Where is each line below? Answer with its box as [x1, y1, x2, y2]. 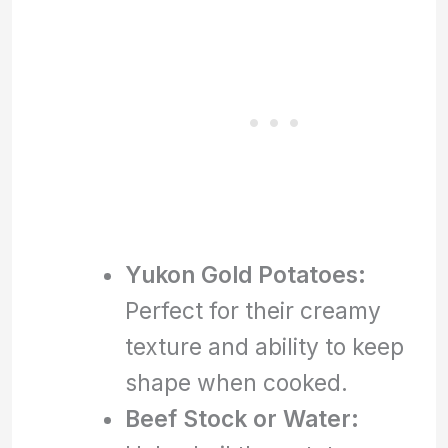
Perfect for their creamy [124, 296, 381, 324]
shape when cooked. [124, 368, 348, 396]
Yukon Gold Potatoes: [124, 260, 366, 288]
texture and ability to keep [124, 332, 404, 360]
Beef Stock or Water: [124, 404, 359, 432]
